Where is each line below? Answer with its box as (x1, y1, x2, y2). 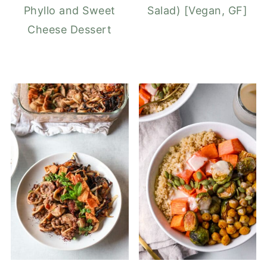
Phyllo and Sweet (23, 4, 116, 17)
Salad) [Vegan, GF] (147, 4, 248, 17)
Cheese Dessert (27, 23, 112, 36)
